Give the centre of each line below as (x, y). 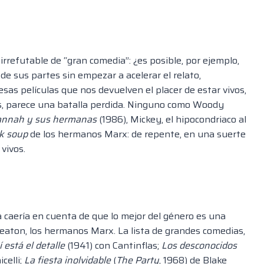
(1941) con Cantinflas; (113, 246)
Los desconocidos (199, 246)
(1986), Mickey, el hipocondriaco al (173, 120)
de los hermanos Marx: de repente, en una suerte (137, 134)
